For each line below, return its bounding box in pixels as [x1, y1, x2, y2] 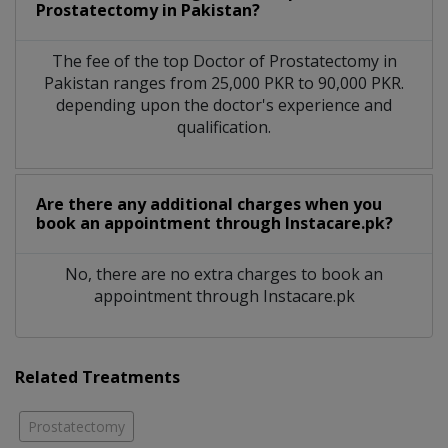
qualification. [177, 115, 271, 138]
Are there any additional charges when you [36, 192, 382, 215]
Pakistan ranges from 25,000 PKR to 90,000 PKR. [44, 71, 404, 94]
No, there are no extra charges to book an [65, 262, 383, 285]
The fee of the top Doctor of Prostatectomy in [51, 49, 397, 72]
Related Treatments [15, 365, 180, 388]
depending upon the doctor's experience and [56, 93, 392, 116]
